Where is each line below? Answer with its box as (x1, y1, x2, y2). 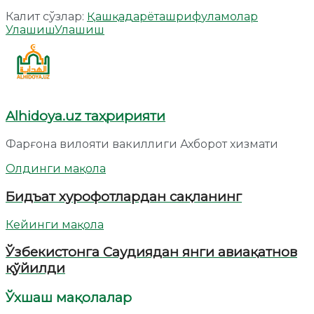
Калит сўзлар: (6, 9, 84, 23)
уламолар (201, 9, 258, 23)
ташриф (154, 9, 201, 23)
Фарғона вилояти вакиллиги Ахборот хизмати (6, 137, 278, 151)
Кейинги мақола (6, 217, 104, 231)
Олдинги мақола (6, 162, 106, 176)
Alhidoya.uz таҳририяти (6, 108, 165, 125)
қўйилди (6, 260, 65, 277)
